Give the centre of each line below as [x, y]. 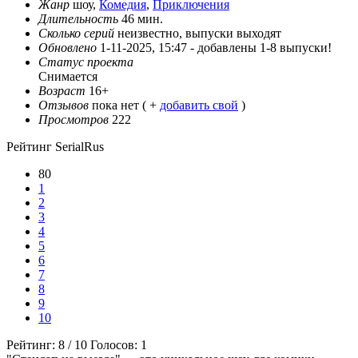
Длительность [78, 19]
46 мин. [142, 19]
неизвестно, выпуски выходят [199, 34]
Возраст [62, 91]
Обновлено [68, 48]
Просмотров [74, 120]
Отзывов [64, 105]
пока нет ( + [126, 105]
